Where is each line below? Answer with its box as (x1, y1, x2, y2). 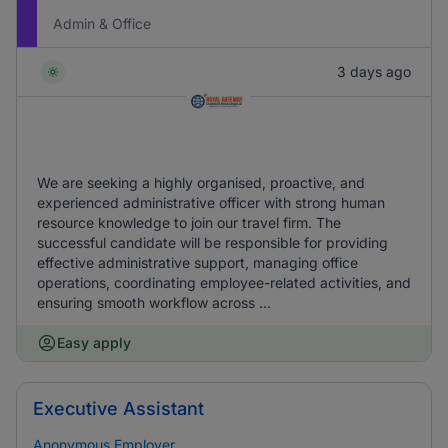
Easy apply (57, 334, 131, 351)
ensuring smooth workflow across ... (37, 294, 271, 311)
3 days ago (337, 63, 411, 80)
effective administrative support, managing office (37, 254, 358, 271)
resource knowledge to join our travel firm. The (37, 214, 341, 231)
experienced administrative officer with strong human (37, 194, 385, 211)
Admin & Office (53, 15, 151, 32)
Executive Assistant (33, 398, 204, 419)
